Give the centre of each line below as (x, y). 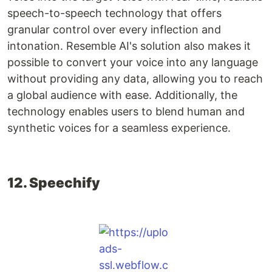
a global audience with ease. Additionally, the (122, 95)
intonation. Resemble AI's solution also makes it (129, 46)
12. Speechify (54, 183)
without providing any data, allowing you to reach (135, 79)
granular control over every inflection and (114, 30)
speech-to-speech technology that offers (114, 13)
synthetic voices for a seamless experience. (119, 128)
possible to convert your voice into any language (133, 63)
